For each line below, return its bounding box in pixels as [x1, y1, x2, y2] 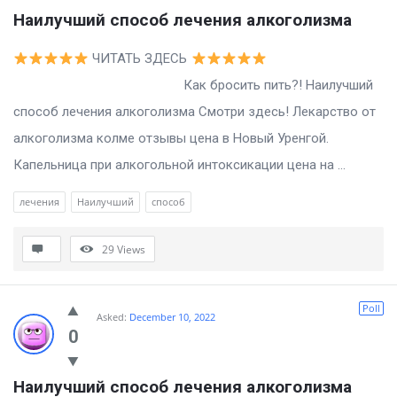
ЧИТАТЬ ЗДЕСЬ [89, 51, 191, 67]
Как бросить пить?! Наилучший [13, 77, 373, 94]
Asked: [97, 310, 127, 324]
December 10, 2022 [129, 310, 215, 324]
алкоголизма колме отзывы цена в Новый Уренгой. [13, 130, 329, 147]
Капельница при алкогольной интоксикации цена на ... [13, 157, 346, 174]
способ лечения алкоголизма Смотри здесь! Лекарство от [13, 104, 376, 121]
